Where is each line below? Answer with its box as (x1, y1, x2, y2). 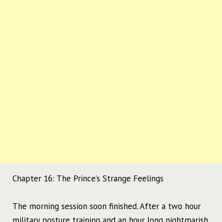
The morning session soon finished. (12, 201, 140, 212)
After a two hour (140, 201, 201, 212)
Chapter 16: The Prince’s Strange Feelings (12, 173, 164, 184)
